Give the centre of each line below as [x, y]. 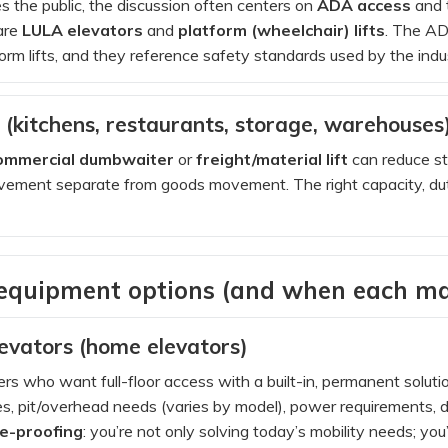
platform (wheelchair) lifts [281, 29]
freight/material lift [272, 158]
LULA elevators [82, 29]
